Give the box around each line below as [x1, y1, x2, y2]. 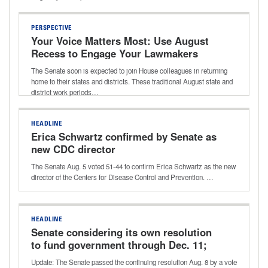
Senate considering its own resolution [31, 224, 212, 239]
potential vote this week [31, 249, 144, 264]
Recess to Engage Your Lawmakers [31, 45, 198, 60]
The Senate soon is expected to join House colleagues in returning [31, 65, 227, 75]
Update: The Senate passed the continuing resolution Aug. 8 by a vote [31, 257, 237, 267]
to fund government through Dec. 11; [31, 237, 207, 252]
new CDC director [31, 141, 115, 156]
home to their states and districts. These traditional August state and [31, 76, 233, 86]
